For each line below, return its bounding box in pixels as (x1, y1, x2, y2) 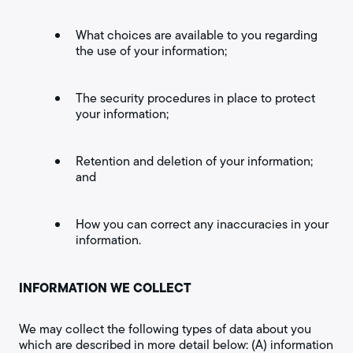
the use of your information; (76, 42, 227, 60)
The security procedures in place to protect (76, 89, 315, 107)
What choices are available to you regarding (76, 26, 318, 44)
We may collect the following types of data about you (19, 320, 311, 338)
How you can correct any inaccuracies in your (76, 215, 329, 233)
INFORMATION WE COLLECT (19, 278, 191, 297)
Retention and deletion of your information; (76, 152, 313, 170)
